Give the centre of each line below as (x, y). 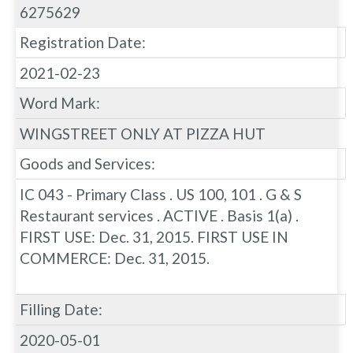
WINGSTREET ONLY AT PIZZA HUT (143, 133)
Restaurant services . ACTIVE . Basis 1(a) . (159, 215)
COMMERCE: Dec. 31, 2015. (115, 258)
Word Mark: (60, 102)
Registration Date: (83, 42)
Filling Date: (61, 309)
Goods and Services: (87, 163)
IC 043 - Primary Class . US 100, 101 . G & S (161, 194)
